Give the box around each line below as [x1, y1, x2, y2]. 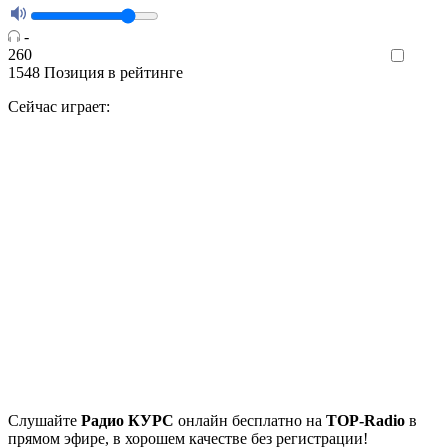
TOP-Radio [326, 412, 405, 430]
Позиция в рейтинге [44, 64, 183, 82]
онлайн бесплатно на [174, 412, 326, 430]
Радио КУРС [81, 412, 174, 430]
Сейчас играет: [8, 98, 110, 116]
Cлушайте [8, 412, 81, 430]
